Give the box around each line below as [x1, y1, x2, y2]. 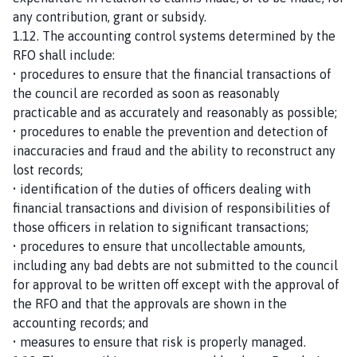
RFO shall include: [13, 47, 115, 62]
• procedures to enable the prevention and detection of [13, 124, 328, 139]
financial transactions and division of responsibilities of [13, 200, 331, 215]
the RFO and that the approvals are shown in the [13, 296, 287, 311]
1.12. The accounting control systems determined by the [13, 28, 335, 43]
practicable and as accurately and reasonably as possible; [13, 104, 337, 120]
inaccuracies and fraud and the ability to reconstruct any [13, 143, 335, 158]
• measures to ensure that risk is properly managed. [13, 334, 306, 349]
